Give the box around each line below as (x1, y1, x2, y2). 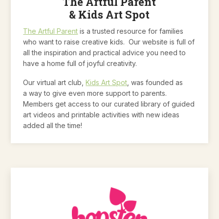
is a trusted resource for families (78, 26, 184, 35)
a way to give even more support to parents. (23, 88, 169, 97)
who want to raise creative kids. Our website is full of (23, 37, 195, 46)
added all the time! (23, 121, 83, 130)
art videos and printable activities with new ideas (23, 110, 180, 119)
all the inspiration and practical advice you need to (23, 48, 186, 57)
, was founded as (127, 78, 183, 87)
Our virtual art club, (23, 78, 86, 87)
